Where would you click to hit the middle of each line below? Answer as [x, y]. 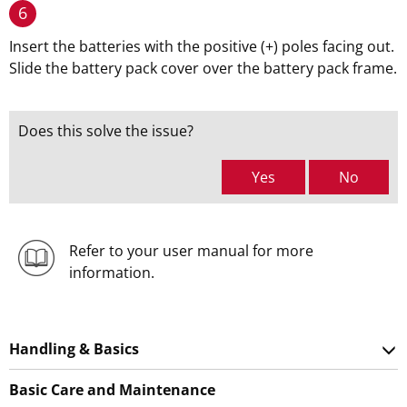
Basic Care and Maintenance [112, 390]
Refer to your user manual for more [191, 251]
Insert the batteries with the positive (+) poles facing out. [202, 46]
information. [111, 273]
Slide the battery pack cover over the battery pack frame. [203, 68]
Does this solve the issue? [106, 131]
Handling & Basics [74, 349]
